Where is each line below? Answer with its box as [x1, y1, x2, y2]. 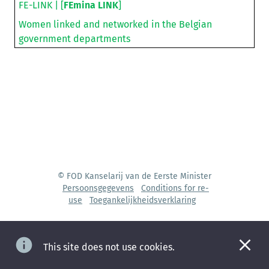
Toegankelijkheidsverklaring [89, 195, 196, 205]
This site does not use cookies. [43, 241, 175, 253]
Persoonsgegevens [62, 183, 134, 193]
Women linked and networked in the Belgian [18, 18, 212, 30]
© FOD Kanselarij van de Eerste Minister [58, 171, 211, 181]
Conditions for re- [141, 183, 209, 193]
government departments [18, 32, 130, 44]
